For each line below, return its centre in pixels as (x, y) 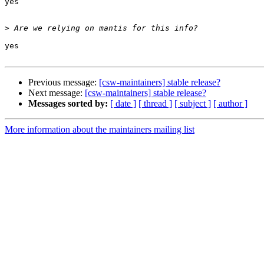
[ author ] (230, 104)
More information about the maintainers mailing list (100, 130)
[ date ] (123, 104)
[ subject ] (193, 104)
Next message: (57, 93)
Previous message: (64, 82)
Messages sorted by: (68, 104)
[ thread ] (155, 104)
